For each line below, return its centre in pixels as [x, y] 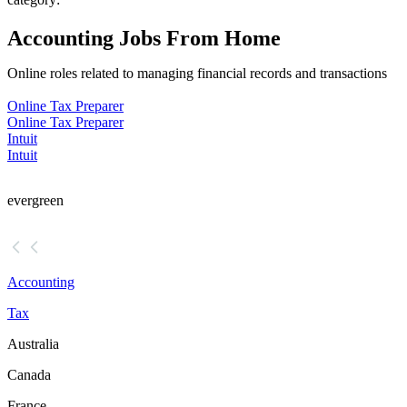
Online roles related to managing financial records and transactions [197, 74]
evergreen [35, 201]
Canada [29, 375]
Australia [33, 344]
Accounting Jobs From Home [144, 39]
